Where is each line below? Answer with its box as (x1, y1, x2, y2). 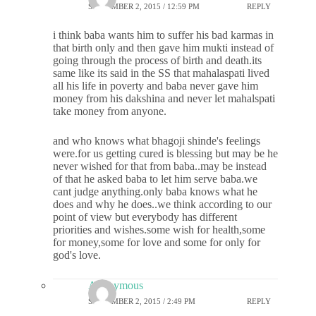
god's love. (53, 249, 101, 262)
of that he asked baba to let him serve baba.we (53, 173, 257, 186)
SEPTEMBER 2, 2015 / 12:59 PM (88, 1, 200, 11)
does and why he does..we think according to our (53, 198, 272, 211)
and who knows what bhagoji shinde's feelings (53, 135, 260, 147)
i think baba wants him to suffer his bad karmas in (53, 29, 274, 42)
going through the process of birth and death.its (53, 54, 262, 67)
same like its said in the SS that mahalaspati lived (53, 67, 269, 80)
